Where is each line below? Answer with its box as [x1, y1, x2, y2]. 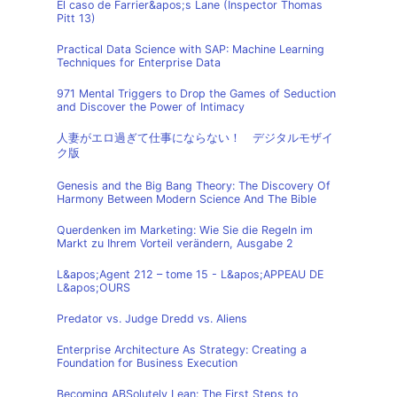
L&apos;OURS [57, 281, 130, 294]
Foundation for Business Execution [57, 356, 237, 370]
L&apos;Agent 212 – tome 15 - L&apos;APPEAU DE [57, 268, 323, 281]
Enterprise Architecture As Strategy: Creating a [57, 343, 307, 356]
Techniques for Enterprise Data [57, 56, 221, 69]
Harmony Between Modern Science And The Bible [57, 192, 316, 206]
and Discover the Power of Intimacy [57, 100, 245, 113]
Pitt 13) [57, 12, 96, 25]
